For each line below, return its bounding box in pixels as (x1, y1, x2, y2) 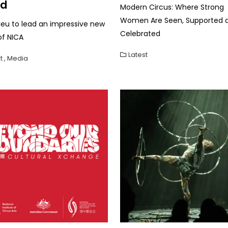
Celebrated (120, 28, 160, 39)
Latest (128, 50, 148, 59)
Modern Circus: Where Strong (120, 2, 224, 12)
